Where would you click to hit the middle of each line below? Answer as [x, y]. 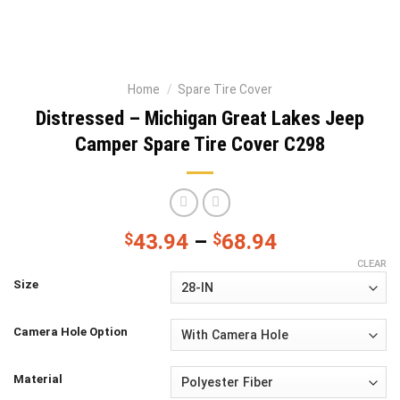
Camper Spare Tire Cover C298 [200, 144]
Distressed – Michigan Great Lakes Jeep [200, 118]
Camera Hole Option [71, 332]
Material [38, 379]
